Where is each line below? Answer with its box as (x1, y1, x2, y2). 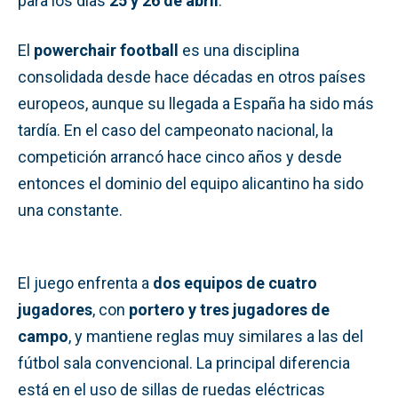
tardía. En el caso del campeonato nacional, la (18, 120, 333, 139)
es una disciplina (179, 40, 299, 60)
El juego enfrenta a (18, 273, 153, 292)
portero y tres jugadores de (129, 299, 330, 319)
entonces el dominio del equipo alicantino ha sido (18, 173, 363, 193)
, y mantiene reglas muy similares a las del (68, 326, 363, 346)
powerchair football (34, 40, 179, 60)
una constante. (18, 200, 123, 219)
